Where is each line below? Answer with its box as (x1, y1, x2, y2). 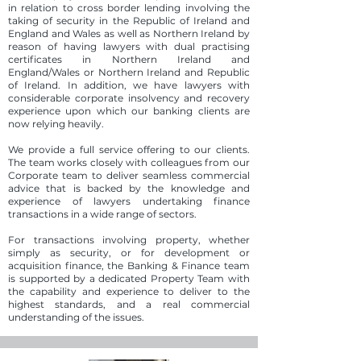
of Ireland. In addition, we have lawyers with (8, 79, 250, 91)
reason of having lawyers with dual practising (8, 40, 250, 52)
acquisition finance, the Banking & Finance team (8, 259, 250, 272)
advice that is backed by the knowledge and (8, 182, 250, 194)
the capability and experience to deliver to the (8, 285, 250, 297)
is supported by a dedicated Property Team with (8, 272, 250, 284)
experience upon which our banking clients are (8, 105, 250, 117)
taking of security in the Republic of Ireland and (8, 15, 250, 27)
